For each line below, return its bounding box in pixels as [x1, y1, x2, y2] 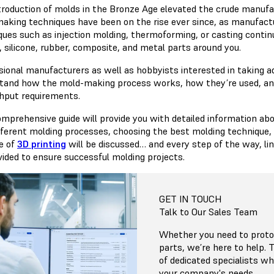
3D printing [17, 138, 66, 150]
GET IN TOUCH [159, 193, 222, 206]
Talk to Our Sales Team [159, 206, 257, 218]
